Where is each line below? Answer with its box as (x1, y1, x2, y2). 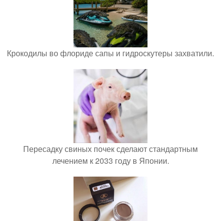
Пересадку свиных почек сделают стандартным (23, 143, 198, 154)
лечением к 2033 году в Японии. (52, 155, 169, 166)
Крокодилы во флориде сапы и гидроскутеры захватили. (7, 47, 214, 59)
